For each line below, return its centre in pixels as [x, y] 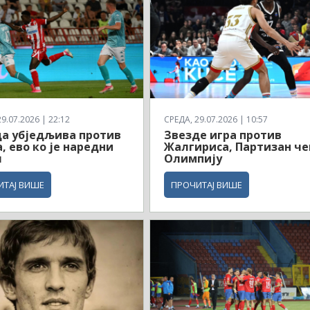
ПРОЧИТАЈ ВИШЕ [207, 185]
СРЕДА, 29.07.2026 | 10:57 [216, 120]
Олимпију [193, 159]
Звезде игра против [223, 135]
